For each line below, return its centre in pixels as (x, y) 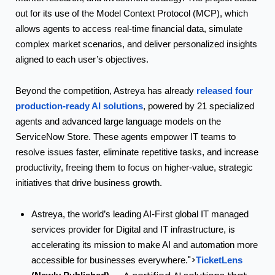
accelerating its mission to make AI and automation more (145, 245)
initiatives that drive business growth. (89, 183)
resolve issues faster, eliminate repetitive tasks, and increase (137, 152)
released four (225, 90)
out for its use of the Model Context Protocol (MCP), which (132, 13)
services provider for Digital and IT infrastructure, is (133, 230)
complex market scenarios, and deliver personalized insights (136, 44)
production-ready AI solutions (79, 106)
